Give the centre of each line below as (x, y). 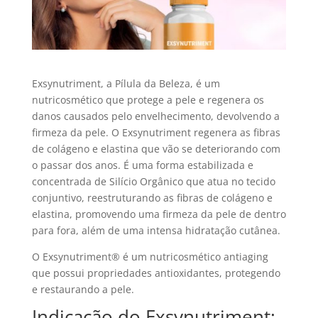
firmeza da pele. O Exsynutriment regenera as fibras (156, 132)
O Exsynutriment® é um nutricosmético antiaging (150, 256)
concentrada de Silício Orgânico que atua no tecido (153, 181)
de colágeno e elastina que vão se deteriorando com (156, 148)
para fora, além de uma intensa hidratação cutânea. (156, 230)
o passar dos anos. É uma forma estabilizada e (142, 165)
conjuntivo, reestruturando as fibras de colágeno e (152, 197)
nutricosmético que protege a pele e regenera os (148, 99)
